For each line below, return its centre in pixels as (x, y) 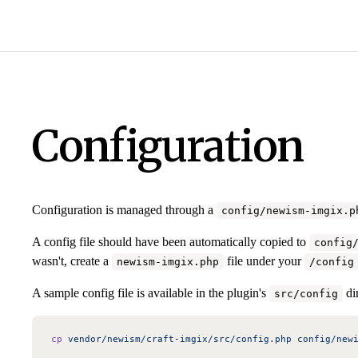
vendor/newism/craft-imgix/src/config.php (177, 338)
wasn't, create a (72, 261)
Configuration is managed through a (124, 209)
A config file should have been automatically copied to (171, 241)
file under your (264, 261)
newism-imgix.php (168, 261)
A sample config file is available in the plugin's (151, 292)
